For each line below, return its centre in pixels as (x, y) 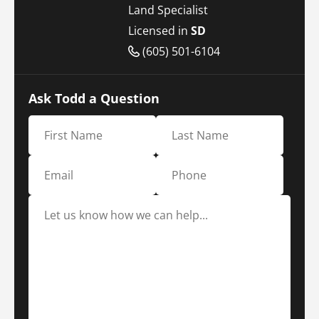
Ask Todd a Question (94, 98)
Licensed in (159, 30)
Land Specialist (168, 10)
